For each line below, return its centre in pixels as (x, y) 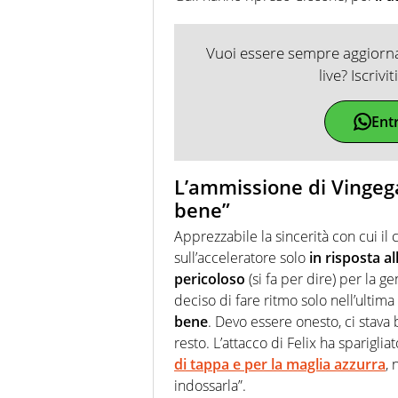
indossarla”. (210, 386)
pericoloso (210, 279)
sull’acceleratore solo (242, 258)
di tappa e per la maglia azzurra (280, 365)
